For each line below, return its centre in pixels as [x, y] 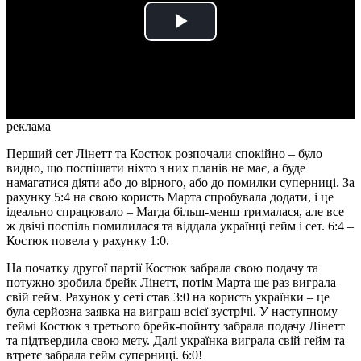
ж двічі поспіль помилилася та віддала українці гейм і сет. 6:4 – [180, 226]
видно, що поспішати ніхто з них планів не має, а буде [156, 168]
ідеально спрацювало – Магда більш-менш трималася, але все [175, 212]
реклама [29, 127]
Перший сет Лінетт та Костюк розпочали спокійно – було [164, 154]
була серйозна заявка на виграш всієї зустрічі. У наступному [172, 312]
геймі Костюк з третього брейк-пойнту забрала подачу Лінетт [176, 326]
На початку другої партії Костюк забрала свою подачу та [162, 268]
